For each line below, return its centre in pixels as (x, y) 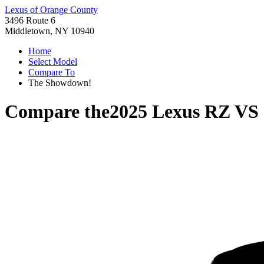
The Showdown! (60, 83)
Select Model (53, 62)
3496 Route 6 (30, 20)
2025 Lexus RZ (170, 112)
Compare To (52, 72)
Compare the (57, 112)
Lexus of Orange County (51, 10)
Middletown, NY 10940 (49, 31)
